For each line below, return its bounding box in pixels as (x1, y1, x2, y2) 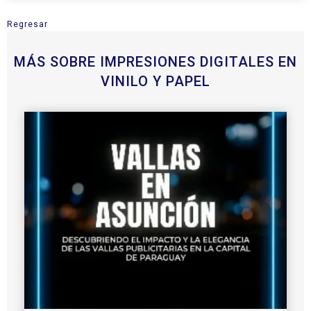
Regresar (7, 19, 48, 30)
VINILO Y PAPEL (101, 73, 210, 90)
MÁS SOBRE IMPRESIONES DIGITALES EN (14, 53, 297, 71)
